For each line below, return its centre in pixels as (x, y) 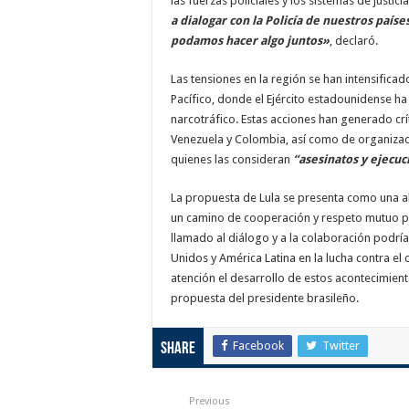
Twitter (341, 346)
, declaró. (354, 41)
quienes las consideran (232, 159)
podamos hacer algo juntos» (250, 41)
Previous (210, 401)
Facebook (258, 346)
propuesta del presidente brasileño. (265, 298)
